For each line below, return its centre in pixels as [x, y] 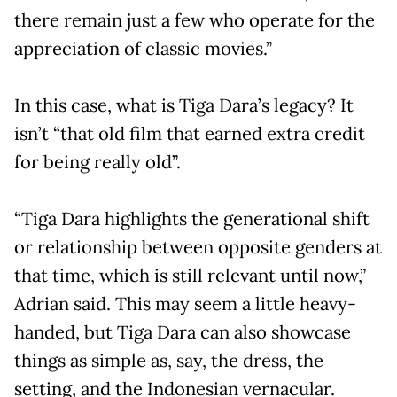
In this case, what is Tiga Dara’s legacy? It [184, 105]
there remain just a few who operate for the [195, 20]
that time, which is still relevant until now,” [190, 275]
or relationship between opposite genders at [198, 247]
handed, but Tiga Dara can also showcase [183, 332]
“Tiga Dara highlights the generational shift [192, 218]
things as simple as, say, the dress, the [169, 360]
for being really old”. [97, 162]
